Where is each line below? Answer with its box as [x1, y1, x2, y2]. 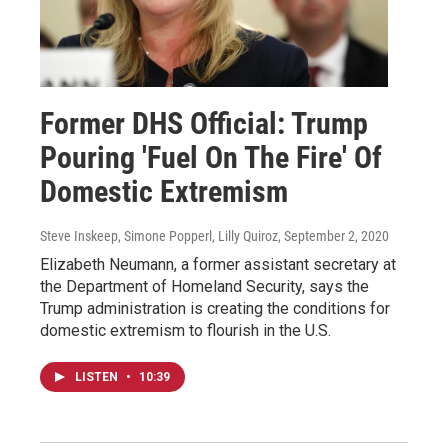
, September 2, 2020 [278, 228, 389, 245]
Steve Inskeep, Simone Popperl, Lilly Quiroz [40, 228, 278, 245]
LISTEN [75, 370, 121, 385]
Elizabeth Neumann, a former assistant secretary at [40, 255, 396, 275]
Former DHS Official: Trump [40, 106, 368, 142]
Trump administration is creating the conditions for [40, 299, 390, 319]
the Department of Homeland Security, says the [40, 277, 369, 297]
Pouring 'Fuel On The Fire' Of [40, 140, 382, 176]
